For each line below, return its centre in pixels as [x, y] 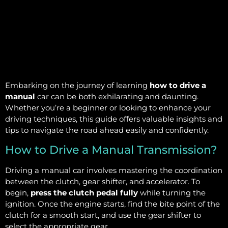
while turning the [172, 192]
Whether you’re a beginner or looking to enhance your [108, 108]
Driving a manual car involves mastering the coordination [114, 170]
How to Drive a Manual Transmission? [111, 150]
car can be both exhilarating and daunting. [117, 97]
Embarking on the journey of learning [77, 85]
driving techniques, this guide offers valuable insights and [114, 119]
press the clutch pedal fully [84, 192]
